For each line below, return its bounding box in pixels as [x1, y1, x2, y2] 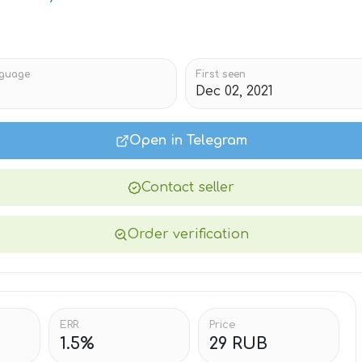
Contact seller [141, 180, 234, 195]
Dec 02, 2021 [196, 84, 273, 99]
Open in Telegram [128, 133, 247, 148]
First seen [196, 69, 246, 80]
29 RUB [209, 335, 267, 353]
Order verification [127, 227, 249, 242]
